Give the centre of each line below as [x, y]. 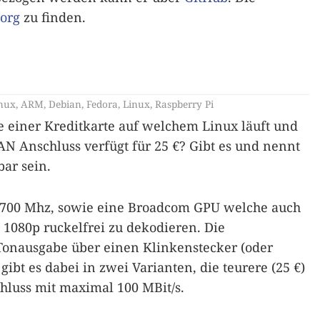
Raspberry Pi [184, 104]
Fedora [102, 104]
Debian [65, 104]
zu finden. [53, 17]
